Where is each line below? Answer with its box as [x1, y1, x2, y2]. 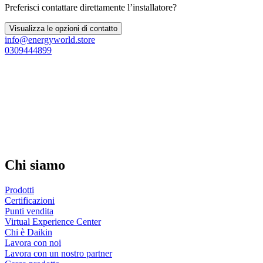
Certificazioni [5, 195, 55, 206]
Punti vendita [5, 206, 53, 217]
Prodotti [5, 185, 34, 195]
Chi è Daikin [5, 227, 52, 238]
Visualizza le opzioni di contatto [9, 23, 117, 33]
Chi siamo [5, 157, 65, 173]
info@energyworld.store [5, 34, 95, 45]
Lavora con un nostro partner [5, 248, 112, 259]
